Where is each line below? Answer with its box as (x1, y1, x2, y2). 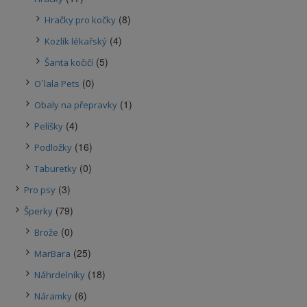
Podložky (34, 140, 72, 153)
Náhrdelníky (34, 268, 85, 281)
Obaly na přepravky (34, 98, 117, 111)
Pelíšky (34, 119, 63, 132)
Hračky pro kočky (45, 13, 116, 26)
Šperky (24, 204, 53, 217)
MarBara (34, 247, 71, 260)
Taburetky (34, 162, 77, 175)
